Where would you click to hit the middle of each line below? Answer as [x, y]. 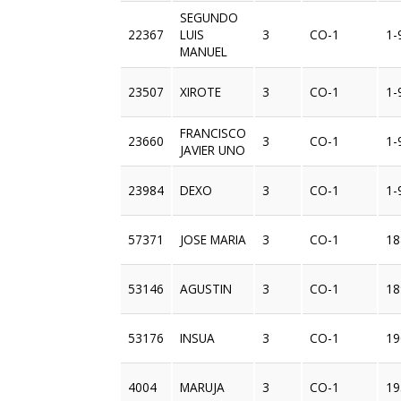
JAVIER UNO [213, 150]
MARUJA [203, 388]
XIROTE [201, 92]
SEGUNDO [209, 18]
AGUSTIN [206, 289]
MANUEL [204, 52]
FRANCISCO [213, 133]
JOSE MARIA [213, 240]
